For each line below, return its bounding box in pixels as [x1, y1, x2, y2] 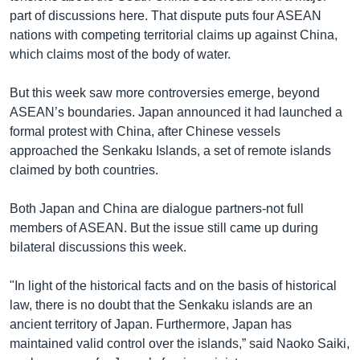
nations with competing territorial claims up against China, [10, 27, 337, 42]
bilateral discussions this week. [10, 239, 186, 254]
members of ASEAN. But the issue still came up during [10, 220, 318, 235]
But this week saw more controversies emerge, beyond [10, 85, 320, 100]
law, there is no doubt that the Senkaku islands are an [10, 297, 313, 312]
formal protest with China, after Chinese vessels [10, 124, 280, 138]
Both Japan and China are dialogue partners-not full [10, 201, 304, 215]
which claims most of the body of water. [10, 47, 231, 61]
